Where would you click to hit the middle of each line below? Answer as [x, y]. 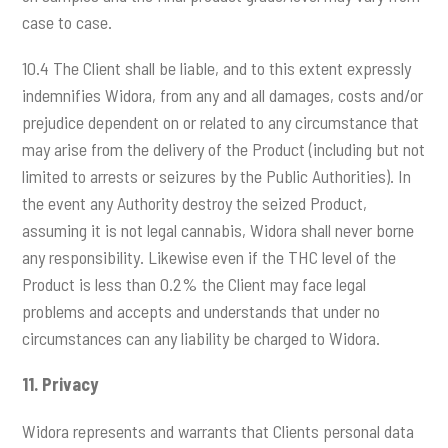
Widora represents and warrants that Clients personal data [218, 430]
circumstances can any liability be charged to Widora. [201, 338]
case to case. [67, 22]
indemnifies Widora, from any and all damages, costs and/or [223, 95]
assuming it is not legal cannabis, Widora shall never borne [218, 230]
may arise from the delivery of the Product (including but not [224, 149]
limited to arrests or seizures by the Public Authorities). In [217, 176]
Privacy [70, 384]
